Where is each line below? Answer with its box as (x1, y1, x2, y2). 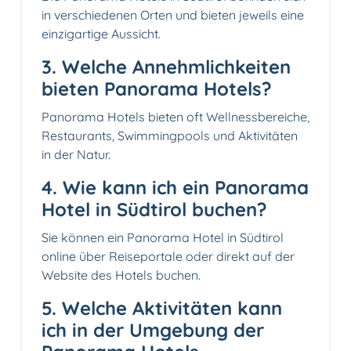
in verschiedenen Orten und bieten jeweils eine (42, 7, 304, 24)
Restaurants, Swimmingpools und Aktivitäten (42, 128, 298, 144)
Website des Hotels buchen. (42, 267, 201, 284)
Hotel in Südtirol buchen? (42, 197, 267, 222)
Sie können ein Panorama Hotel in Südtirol (42, 230, 284, 246)
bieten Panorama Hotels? (42, 77, 272, 101)
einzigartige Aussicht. (42, 26, 161, 42)
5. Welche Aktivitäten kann (42, 296, 282, 320)
